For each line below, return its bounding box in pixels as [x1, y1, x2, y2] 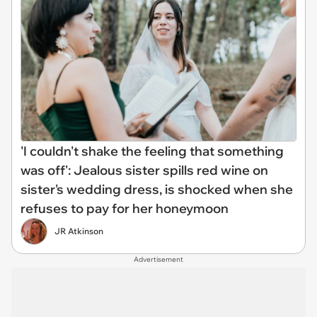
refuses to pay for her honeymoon [21, 200, 229, 217]
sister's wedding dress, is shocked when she [21, 181, 293, 198]
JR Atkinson [54, 226, 103, 237]
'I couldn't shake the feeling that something [21, 143, 284, 160]
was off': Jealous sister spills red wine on [21, 162, 268, 179]
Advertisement [134, 255, 183, 265]
